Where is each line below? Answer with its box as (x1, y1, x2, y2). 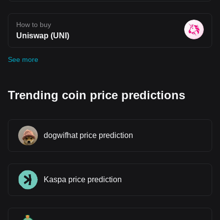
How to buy (16, 20, 51, 28)
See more (8, 55, 38, 63)
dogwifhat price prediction (44, 131, 133, 139)
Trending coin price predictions (8, 88, 185, 102)
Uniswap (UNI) (16, 31, 69, 40)
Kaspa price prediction (44, 175, 122, 184)
